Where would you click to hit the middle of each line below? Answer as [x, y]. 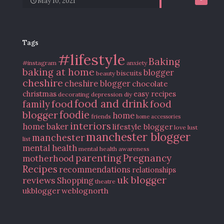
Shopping [75, 180]
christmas [39, 94]
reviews [39, 180]
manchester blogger [138, 137]
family [36, 104]
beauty [105, 73]
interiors [90, 126]
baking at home [58, 72]
